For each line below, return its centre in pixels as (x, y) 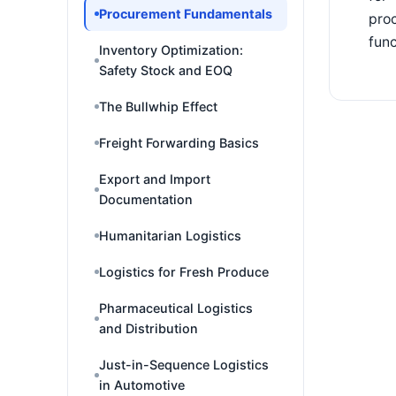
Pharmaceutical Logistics (176, 308)
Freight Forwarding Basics (179, 143)
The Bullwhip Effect (158, 107)
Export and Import (155, 179)
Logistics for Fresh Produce (184, 272)
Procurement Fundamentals (186, 14)
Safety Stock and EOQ (166, 70)
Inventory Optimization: (171, 50)
